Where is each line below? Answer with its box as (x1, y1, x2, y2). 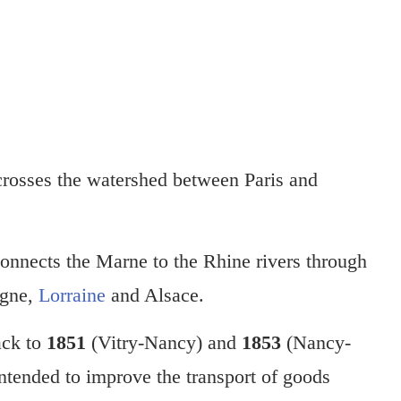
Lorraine (38, 284, 106, 307)
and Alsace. (106, 284, 204, 307)
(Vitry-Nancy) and (86, 331, 242, 354)
